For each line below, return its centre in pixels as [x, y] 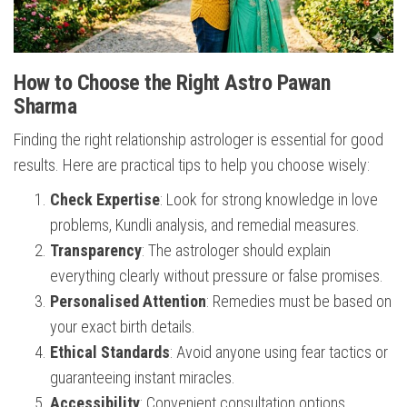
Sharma [45, 107]
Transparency [96, 251]
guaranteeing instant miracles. [143, 378]
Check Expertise [105, 200]
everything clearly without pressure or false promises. [217, 276]
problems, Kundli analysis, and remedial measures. [205, 225]
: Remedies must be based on [299, 302]
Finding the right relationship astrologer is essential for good [199, 140]
